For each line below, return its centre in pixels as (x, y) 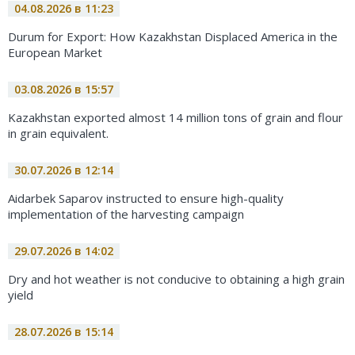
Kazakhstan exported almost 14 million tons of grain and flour (176, 117)
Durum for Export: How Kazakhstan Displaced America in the (173, 36)
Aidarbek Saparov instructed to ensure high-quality (146, 198)
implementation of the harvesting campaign (126, 214)
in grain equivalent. (58, 133)
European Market (55, 52)
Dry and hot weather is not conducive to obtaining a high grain (176, 279)
